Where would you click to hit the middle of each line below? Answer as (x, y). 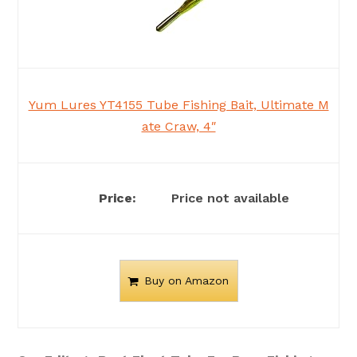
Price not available (228, 198)
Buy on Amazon (186, 281)
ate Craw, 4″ (178, 127)
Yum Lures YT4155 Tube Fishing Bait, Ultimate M (178, 105)
